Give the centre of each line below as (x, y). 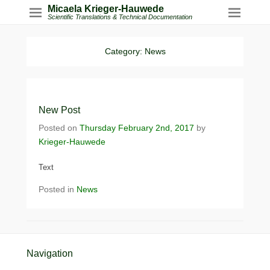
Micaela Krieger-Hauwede (106, 9)
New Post (59, 110)
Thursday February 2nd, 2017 (137, 128)
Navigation (50, 253)
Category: (124, 51)
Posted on (59, 128)
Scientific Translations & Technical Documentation (120, 17)
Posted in (58, 189)
